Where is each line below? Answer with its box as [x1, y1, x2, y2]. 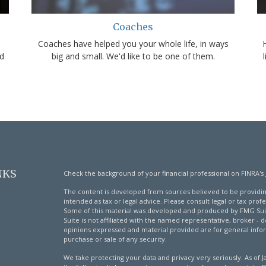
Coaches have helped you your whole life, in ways [37, 38, 229, 50]
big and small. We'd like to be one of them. [51, 50, 215, 62]
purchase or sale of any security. [63, 235, 167, 244]
